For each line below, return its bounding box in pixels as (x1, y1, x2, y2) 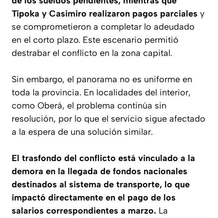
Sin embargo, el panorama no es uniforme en (12, 74, 192, 85)
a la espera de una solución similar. (12, 127, 153, 138)
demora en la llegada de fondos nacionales (12, 166, 187, 177)
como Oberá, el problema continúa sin (12, 100, 166, 111)
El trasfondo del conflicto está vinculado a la (12, 153, 195, 164)
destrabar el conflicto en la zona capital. (12, 48, 172, 59)
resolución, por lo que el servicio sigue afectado (12, 113, 205, 125)
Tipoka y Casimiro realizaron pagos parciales (12, 8, 200, 19)
